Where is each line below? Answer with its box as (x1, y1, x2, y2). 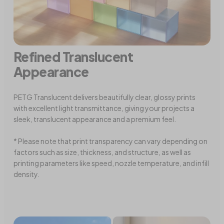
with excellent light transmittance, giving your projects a (13, 103, 195, 112)
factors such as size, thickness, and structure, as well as (13, 147, 191, 156)
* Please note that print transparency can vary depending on (13, 136, 208, 145)
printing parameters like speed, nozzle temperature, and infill (13, 158, 209, 167)
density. (13, 169, 39, 178)
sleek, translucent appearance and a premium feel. (13, 114, 176, 123)
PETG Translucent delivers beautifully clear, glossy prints (13, 92, 196, 101)
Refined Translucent (13, 48, 133, 65)
